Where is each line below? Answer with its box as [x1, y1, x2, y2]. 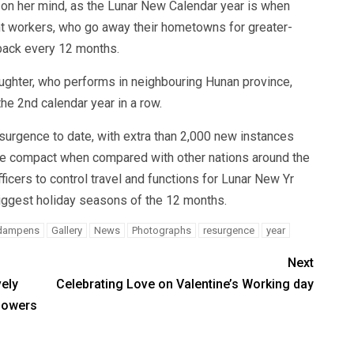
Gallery [51, 224, 82, 236]
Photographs [131, 224, 191, 236]
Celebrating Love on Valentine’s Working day [56, 276, 314, 292]
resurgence [202, 224, 254, 236]
